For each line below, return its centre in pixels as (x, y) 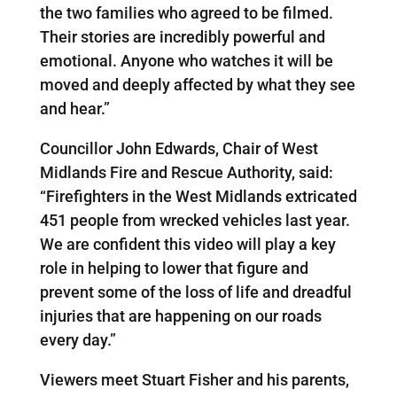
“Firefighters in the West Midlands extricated (198, 196)
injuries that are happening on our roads (180, 315)
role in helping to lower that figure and (174, 268)
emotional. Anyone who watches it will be (186, 60)
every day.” (78, 339)
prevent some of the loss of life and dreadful (195, 292)
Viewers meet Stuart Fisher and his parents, (194, 379)
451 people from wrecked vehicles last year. (195, 220)
